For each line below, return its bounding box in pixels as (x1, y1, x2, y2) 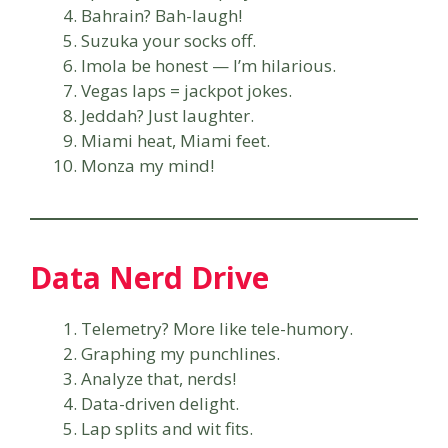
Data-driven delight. (81, 391, 239, 415)
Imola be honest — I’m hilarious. (81, 53, 336, 77)
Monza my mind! (81, 153, 214, 177)
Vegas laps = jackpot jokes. (81, 78, 292, 102)
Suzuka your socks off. (81, 28, 256, 52)
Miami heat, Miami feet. (81, 128, 270, 152)
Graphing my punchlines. (81, 341, 280, 365)
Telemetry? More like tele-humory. (81, 316, 353, 340)
